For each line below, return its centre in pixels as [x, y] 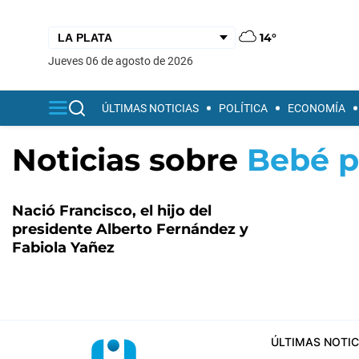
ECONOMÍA [317, 108]
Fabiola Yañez [63, 248]
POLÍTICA [243, 108]
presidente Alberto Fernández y [130, 229]
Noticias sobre [129, 160]
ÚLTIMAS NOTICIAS [150, 108]
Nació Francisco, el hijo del [112, 211]
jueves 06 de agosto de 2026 [124, 61]
